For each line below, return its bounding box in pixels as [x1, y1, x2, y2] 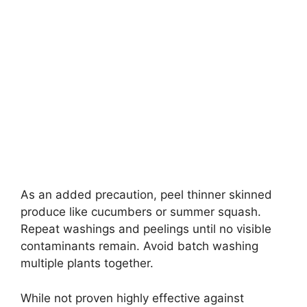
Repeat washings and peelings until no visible [21, 222, 271, 236]
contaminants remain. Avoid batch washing [21, 239, 258, 254]
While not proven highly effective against [21, 291, 244, 305]
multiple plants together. [21, 256, 153, 271]
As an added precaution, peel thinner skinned [21, 188, 272, 202]
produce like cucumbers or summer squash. [21, 205, 261, 219]
